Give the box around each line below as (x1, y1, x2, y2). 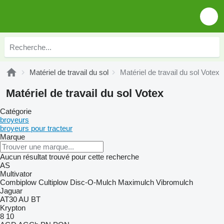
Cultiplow (38, 178, 68, 186)
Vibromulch (156, 178, 193, 186)
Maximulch (118, 178, 154, 186)
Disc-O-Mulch (70, 178, 116, 186)
